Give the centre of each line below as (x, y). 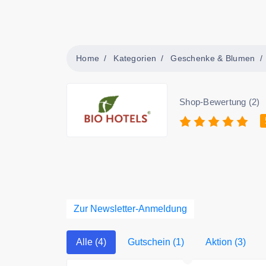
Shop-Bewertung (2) (220, 102)
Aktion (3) (226, 242)
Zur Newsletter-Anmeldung (130, 209)
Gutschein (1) (156, 242)
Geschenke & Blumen (213, 58)
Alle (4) (91, 242)
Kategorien (135, 58)
